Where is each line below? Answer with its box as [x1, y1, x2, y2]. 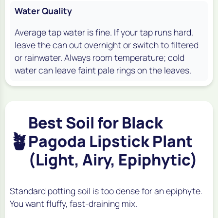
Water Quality [15, 4, 72, 17]
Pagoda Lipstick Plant [28, 130, 193, 152]
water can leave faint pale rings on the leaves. [15, 64, 191, 76]
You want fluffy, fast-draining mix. [10, 197, 137, 209]
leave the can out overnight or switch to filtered [15, 38, 199, 51]
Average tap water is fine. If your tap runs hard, [15, 26, 193, 38]
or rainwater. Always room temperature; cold [15, 51, 184, 63]
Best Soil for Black [28, 111, 163, 133]
